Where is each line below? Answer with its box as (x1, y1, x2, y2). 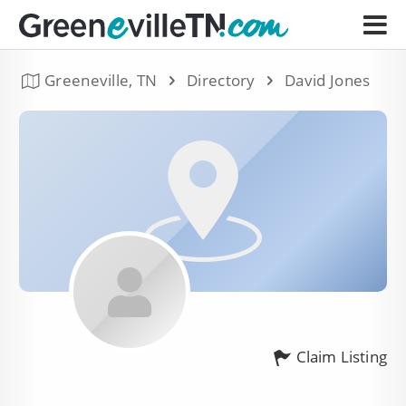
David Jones (285, 70, 371, 91)
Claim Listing (295, 346, 387, 367)
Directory (187, 70, 256, 91)
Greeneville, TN (44, 70, 158, 91)
